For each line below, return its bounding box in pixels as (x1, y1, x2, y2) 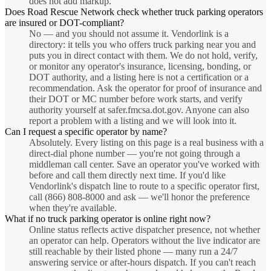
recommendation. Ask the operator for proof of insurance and (29, 83, 262, 94)
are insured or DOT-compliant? (5, 18, 124, 28)
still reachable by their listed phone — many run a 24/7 (29, 246, 238, 257)
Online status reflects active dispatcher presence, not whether (29, 224, 260, 235)
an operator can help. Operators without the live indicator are (29, 235, 260, 246)
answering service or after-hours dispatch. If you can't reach (29, 257, 256, 268)
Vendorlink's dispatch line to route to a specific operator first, (29, 181, 260, 192)
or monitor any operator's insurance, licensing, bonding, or (29, 61, 251, 72)
